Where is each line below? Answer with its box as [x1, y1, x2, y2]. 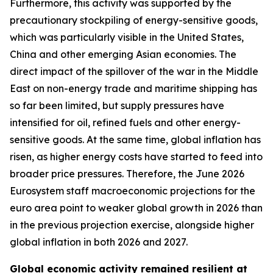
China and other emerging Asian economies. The [10, 48, 236, 60]
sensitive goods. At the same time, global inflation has [10, 133, 261, 146]
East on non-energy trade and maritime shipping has [10, 82, 257, 94]
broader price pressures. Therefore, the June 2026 [10, 168, 244, 180]
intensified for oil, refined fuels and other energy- [10, 116, 241, 129]
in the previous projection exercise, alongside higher [10, 219, 254, 231]
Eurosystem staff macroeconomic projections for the [10, 185, 255, 197]
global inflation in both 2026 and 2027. [10, 236, 188, 248]
